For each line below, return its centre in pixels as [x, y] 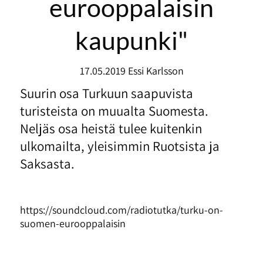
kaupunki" [131, 40]
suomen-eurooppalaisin [73, 223]
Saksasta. [47, 164]
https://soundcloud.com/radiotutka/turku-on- [121, 209]
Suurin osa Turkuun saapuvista [106, 93]
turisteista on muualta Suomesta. [114, 111]
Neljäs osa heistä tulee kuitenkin [111, 129]
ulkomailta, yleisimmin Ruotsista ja [119, 146]
